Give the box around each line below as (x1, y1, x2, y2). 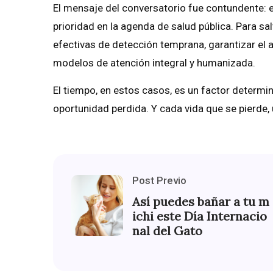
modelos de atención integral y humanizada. (53, 57, 255, 69)
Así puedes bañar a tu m (132, 194, 269, 210)
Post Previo (132, 174, 186, 187)
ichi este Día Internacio (132, 208, 267, 224)
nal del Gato (132, 223, 202, 239)
